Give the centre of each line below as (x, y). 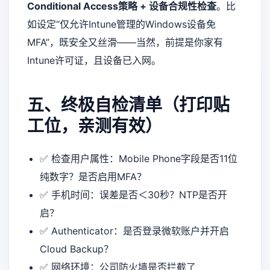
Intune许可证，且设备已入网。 (94, 61)
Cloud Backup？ (76, 249)
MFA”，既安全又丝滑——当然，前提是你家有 (125, 42)
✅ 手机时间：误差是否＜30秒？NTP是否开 (133, 195)
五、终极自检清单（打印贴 (128, 105)
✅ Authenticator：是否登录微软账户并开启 (134, 231)
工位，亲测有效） (95, 126)
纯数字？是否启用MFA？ (93, 177)
